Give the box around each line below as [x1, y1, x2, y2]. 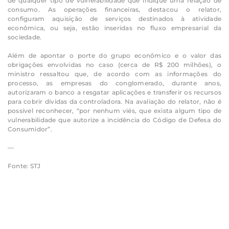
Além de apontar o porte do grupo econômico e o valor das [8, 51, 221, 59]
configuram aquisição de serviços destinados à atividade [8, 14, 221, 22]
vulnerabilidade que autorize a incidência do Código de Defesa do [8, 116, 221, 124]
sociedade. [8, 33, 42, 41]
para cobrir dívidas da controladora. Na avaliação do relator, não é [8, 97, 221, 105]
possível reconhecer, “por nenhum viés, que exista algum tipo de [8, 106, 221, 114]
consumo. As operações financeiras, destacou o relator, [8, 5, 221, 13]
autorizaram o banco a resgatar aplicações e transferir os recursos [8, 88, 221, 96]
